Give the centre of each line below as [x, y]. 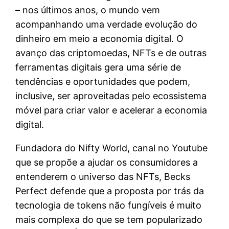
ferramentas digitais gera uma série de [98, 67]
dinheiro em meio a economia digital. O [100, 38]
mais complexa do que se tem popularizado [109, 219]
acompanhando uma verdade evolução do [107, 24]
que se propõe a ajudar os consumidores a [107, 162]
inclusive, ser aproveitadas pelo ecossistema [111, 96]
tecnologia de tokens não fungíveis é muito [109, 205]
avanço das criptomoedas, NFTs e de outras [111, 53]
